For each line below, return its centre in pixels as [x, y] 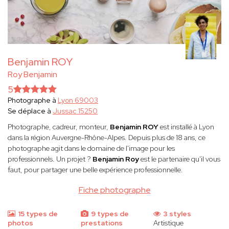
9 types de [109, 214]
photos [20, 223]
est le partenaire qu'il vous [180, 159]
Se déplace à [30, 111]
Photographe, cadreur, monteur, [59, 127]
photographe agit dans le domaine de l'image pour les [91, 148]
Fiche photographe [114, 190]
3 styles [177, 214]
